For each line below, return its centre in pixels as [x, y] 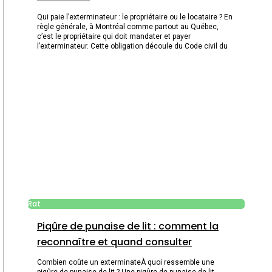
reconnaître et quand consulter [114, 242]
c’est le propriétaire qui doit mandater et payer [114, 37]
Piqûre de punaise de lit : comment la [128, 226]
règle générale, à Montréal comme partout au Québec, [128, 27]
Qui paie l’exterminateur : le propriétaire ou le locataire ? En [135, 17]
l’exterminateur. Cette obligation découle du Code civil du [132, 46]
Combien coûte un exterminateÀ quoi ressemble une [126, 262]
